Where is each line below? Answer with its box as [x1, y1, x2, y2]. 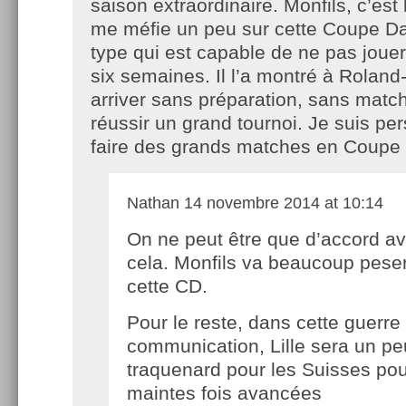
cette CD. [127, 275, 208, 296]
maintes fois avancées [127, 382, 322, 403]
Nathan [127, 193, 179, 212]
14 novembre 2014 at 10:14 [179, 193, 383, 212]
